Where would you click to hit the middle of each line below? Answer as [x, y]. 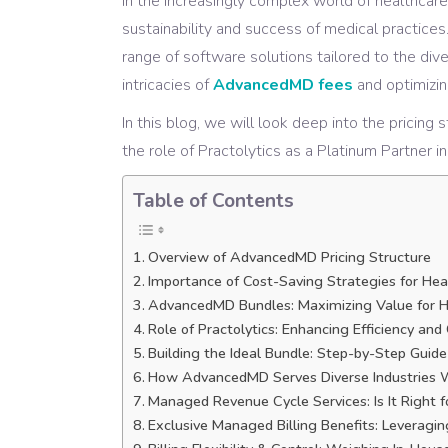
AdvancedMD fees [283, 85]
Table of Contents [213, 200]
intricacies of [167, 85]
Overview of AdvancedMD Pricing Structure [289, 256]
